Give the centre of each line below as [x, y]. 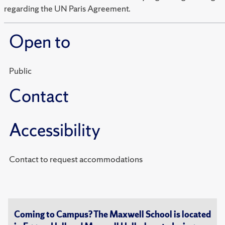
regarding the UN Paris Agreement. [67, 9]
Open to [40, 42]
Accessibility [55, 130]
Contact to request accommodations [91, 159]
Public [20, 71]
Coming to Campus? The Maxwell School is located [113, 214]
